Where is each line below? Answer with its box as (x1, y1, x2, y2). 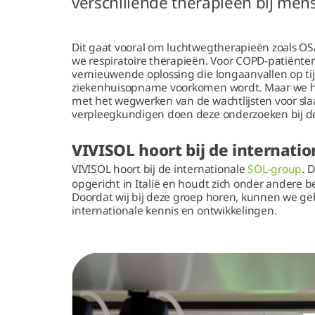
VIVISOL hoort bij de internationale (72, 161, 248, 176)
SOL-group (247, 161, 302, 176)
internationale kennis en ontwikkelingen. (72, 202, 280, 218)
